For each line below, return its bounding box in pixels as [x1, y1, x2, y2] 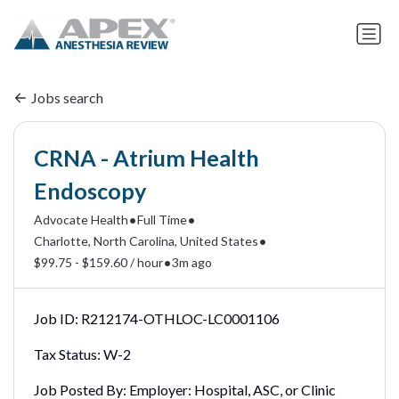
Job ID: [33, 309, 78, 327]
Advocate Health [33, 212, 128, 228]
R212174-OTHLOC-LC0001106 [80, 309, 280, 327]
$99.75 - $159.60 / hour [33, 255, 163, 271]
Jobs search [31, 89, 103, 107]
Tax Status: [33, 345, 101, 362]
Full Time [136, 212, 187, 228]
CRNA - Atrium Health [33, 143, 259, 171]
